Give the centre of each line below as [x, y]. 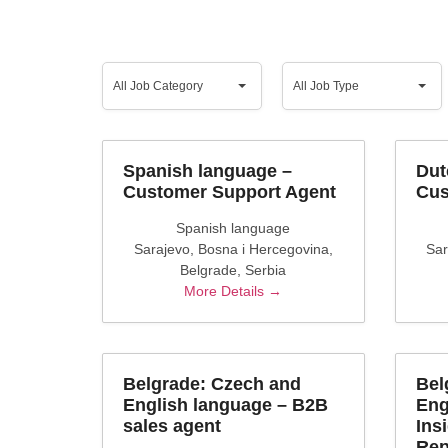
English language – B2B [225, 405]
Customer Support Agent [229, 192]
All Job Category [158, 86]
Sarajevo [161, 249]
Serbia [266, 270]
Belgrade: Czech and [212, 384]
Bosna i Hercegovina [263, 249]
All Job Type [326, 86]
